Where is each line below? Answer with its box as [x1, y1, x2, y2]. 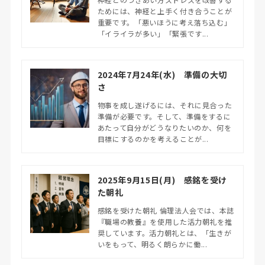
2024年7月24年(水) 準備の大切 [97, 68, 227, 80]
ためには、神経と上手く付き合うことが [97, 5, 232, 16]
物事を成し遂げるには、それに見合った [97, 99, 232, 110]
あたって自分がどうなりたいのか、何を [97, 122, 232, 132]
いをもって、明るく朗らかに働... [97, 238, 208, 249]
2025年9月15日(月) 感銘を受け [97, 173, 227, 186]
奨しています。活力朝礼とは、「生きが [97, 227, 232, 238]
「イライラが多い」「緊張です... [97, 28, 209, 38]
